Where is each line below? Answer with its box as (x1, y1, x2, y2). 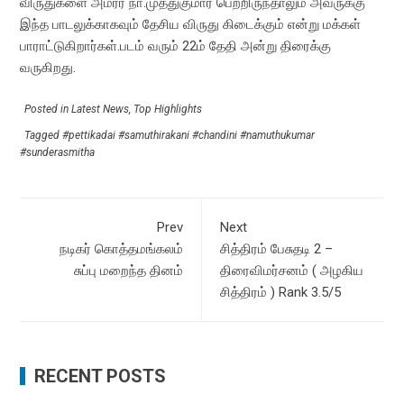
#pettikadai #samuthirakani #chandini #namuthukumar (62, 129, 316, 142)
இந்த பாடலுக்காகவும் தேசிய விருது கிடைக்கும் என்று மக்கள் (20, 16, 362, 32)
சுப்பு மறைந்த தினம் (74, 262, 183, 279)
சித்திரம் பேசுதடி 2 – (220, 241, 333, 257)
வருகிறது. (20, 60, 77, 76)
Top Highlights (133, 103, 203, 115)
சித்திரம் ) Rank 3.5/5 (220, 284, 341, 300)
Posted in (24, 103, 72, 115)
